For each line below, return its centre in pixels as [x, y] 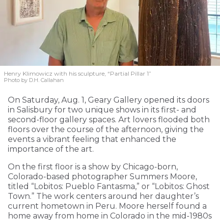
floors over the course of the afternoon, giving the [106, 129]
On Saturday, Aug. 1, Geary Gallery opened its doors [109, 100]
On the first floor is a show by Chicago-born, [93, 166]
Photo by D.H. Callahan [34, 80]
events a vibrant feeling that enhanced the [92, 139]
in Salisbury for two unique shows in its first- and [102, 110]
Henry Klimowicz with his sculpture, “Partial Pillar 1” [78, 73]
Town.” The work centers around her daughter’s [103, 196]
